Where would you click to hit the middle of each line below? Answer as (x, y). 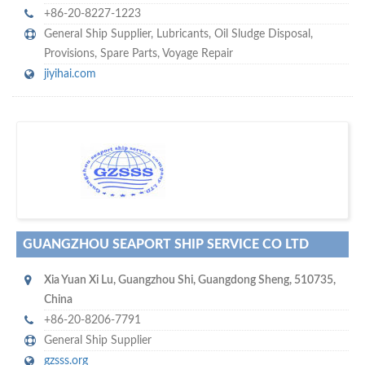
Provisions (69, 54)
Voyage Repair (198, 54)
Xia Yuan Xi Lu (79, 281)
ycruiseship (176, 157)
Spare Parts (129, 54)
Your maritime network (182, 171)
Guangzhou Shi (156, 281)
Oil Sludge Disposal (262, 35)
